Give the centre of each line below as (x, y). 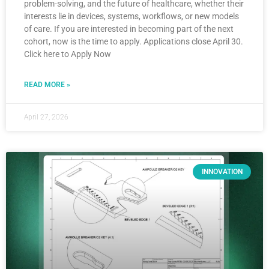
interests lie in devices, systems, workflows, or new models (131, 16)
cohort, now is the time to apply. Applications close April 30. (134, 41)
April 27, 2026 (46, 117)
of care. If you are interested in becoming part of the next (129, 29)
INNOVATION (222, 172)
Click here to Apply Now (68, 54)
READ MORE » (47, 85)
